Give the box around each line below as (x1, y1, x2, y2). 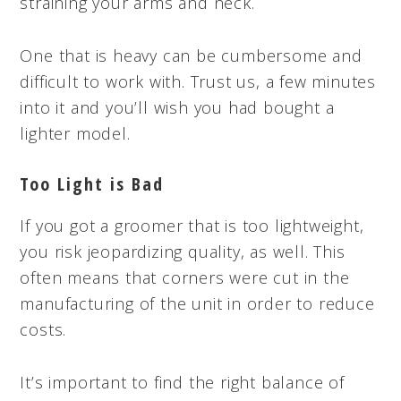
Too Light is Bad (20, 171, 165, 196)
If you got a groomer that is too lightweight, (20, 214, 364, 236)
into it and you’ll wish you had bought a (20, 96, 335, 118)
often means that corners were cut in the (20, 266, 350, 288)
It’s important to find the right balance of (20, 371, 345, 393)
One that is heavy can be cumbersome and (20, 44, 363, 66)
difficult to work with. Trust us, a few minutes (20, 70, 376, 92)
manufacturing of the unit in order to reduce (20, 292, 375, 314)
